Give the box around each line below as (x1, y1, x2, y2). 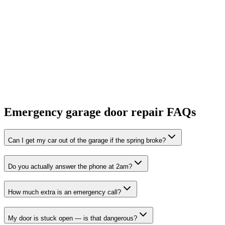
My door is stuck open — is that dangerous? (8, 214, 137, 222)
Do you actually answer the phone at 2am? (8, 162, 132, 170)
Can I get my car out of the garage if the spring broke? (8, 136, 166, 144)
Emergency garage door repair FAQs (4, 105, 196, 119)
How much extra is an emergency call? (8, 188, 121, 196)
